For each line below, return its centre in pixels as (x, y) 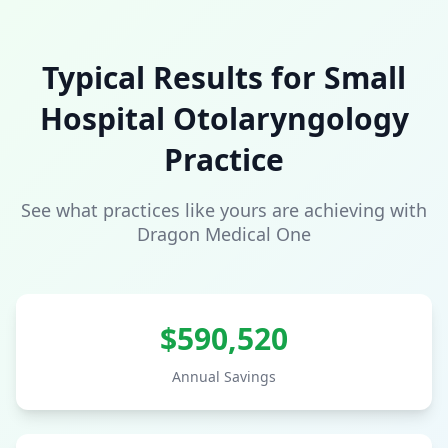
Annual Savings (224, 376)
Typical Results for (183, 77)
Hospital (102, 118)
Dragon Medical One (224, 233)
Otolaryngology (290, 118)
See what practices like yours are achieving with (224, 209)
